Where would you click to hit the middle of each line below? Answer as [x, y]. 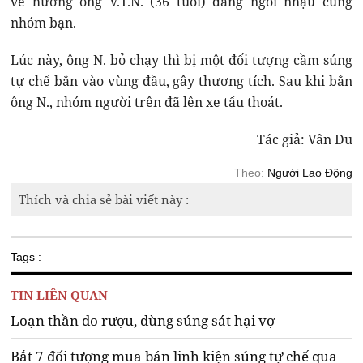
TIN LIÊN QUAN [60, 295]
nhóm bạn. [44, 22]
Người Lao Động [310, 172]
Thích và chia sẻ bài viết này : [104, 199]
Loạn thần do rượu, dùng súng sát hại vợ [143, 320]
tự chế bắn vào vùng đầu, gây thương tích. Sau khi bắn [181, 81]
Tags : [26, 256]
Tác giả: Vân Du [304, 139]
